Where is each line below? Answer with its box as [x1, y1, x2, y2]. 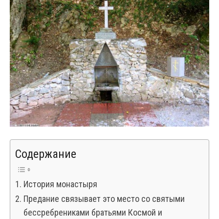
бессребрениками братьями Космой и [23, 207, 162, 218]
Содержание [15, 147, 76, 161]
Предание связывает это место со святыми [23, 193, 185, 204]
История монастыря [23, 178, 97, 189]
